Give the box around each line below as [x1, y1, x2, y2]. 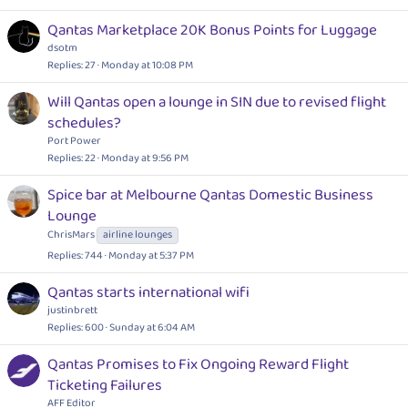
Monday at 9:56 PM [101, 148, 189, 167]
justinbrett [47, 301, 97, 319]
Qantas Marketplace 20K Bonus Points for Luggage [47, 17, 377, 43]
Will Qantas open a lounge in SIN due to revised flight [47, 89, 386, 115]
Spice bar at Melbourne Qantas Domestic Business [47, 182, 373, 208]
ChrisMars [47, 225, 95, 243]
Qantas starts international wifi [47, 280, 250, 305]
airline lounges [103, 225, 172, 243]
